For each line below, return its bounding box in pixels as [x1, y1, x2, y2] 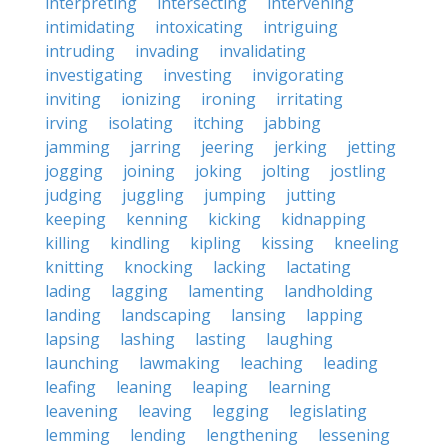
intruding [45, 40, 115, 62]
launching [45, 352, 119, 374]
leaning [116, 376, 172, 398]
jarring [130, 136, 181, 158]
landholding [284, 280, 373, 302]
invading [135, 40, 199, 62]
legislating [289, 400, 367, 422]
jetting [347, 136, 396, 158]
